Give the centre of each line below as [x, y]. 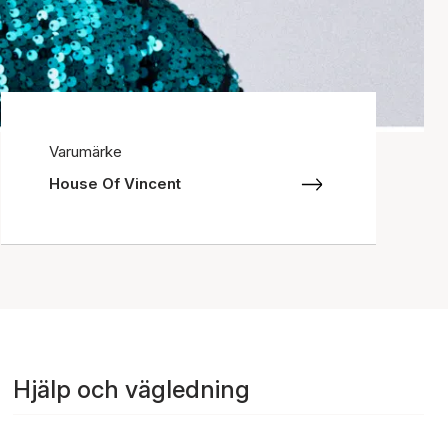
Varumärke [85, 151]
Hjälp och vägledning [132, 389]
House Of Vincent [115, 183]
